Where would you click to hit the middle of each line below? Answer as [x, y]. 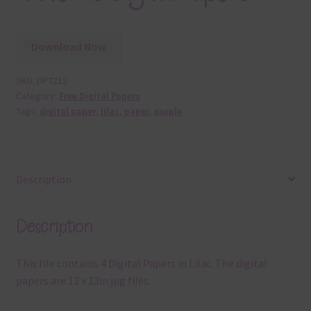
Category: [37, 96]
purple [168, 111]
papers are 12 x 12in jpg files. [83, 281]
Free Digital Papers [99, 96]
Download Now [69, 47]
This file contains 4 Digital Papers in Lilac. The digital [141, 263]
